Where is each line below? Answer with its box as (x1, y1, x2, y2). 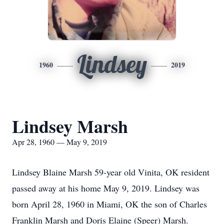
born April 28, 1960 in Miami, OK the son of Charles (12, 198, 207, 210)
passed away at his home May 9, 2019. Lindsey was (12, 182, 199, 194)
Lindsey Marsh (12, 113, 128, 139)
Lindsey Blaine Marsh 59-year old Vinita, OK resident (12, 166, 209, 178)
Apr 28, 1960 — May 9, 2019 (12, 136, 107, 147)
